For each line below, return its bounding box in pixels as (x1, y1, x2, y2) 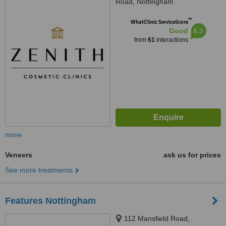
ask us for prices (163, 151, 221, 159)
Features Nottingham (5, 196, 96, 206)
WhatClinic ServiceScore (130, 19, 188, 25)
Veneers (5, 151, 32, 159)
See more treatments (5, 166, 73, 174)
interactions (154, 36, 188, 43)
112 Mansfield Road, (124, 214, 190, 222)
